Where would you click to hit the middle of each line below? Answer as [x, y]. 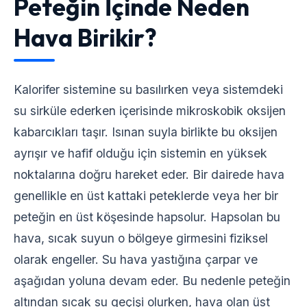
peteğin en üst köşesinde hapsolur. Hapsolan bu [147, 217]
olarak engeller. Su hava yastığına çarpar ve [136, 259]
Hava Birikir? [85, 38]
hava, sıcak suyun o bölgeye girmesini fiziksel [141, 238]
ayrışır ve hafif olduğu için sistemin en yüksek [140, 153]
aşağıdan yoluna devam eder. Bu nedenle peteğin [152, 281]
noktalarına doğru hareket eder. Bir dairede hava [149, 174]
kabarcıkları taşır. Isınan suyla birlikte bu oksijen [146, 132]
